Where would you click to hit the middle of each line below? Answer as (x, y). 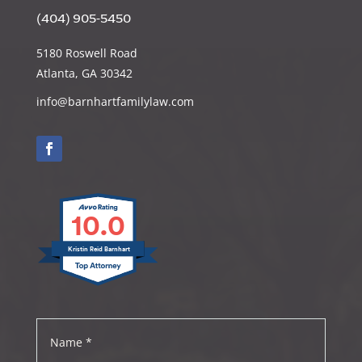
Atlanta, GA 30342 (84, 73)
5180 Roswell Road (86, 53)
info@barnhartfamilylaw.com (115, 101)
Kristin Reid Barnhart (99, 249)
